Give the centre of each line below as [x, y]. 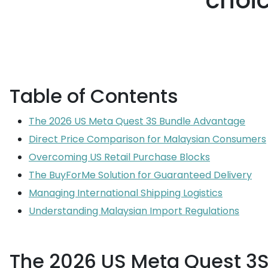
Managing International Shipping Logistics [126, 193]
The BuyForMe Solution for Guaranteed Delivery [140, 175]
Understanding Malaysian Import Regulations [134, 211]
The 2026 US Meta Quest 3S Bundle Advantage [137, 121]
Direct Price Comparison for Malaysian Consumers [147, 139]
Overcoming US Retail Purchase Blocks [119, 157]
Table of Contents [94, 96]
